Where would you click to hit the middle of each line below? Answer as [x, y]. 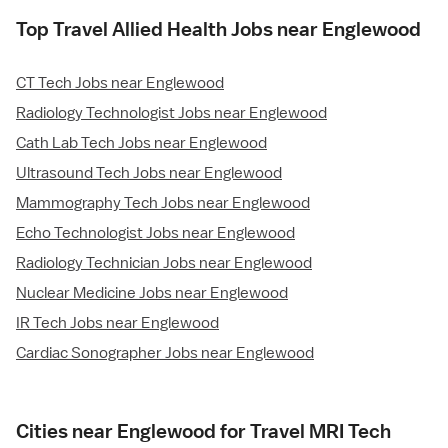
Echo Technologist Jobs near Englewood [155, 233]
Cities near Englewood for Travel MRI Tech [203, 431]
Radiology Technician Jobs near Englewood [164, 263]
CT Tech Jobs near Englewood [120, 83]
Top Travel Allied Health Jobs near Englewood [218, 29]
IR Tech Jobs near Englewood [117, 323]
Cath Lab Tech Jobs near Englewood [141, 143]
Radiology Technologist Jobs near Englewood [171, 113]
